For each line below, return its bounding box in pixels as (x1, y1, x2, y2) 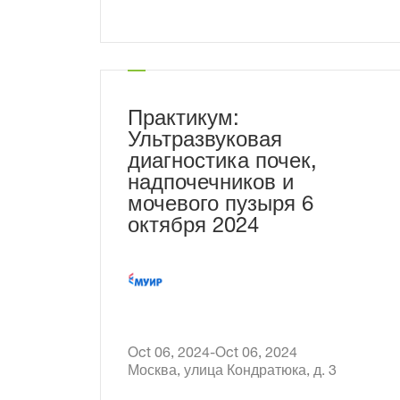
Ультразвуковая (128, 131, 282, 153)
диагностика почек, (128, 153, 317, 174)
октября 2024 (128, 217, 259, 238)
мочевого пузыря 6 (128, 196, 313, 217)
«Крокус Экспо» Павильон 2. (128, 4, 313, 19)
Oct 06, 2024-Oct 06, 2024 (242, 347, 297, 362)
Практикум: (128, 110, 239, 131)
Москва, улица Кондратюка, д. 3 (128, 365, 337, 379)
